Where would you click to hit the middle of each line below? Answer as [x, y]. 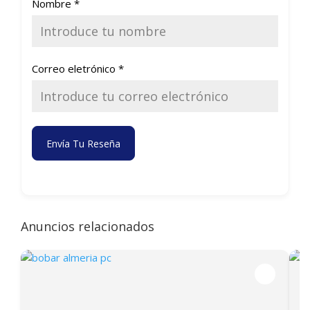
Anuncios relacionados [88, 226]
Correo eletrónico [75, 69]
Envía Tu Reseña [83, 143]
